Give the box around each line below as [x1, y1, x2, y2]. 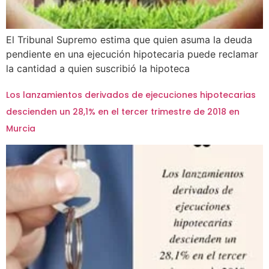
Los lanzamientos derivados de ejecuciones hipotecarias [6, 88, 256, 101]
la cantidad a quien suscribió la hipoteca [6, 62, 190, 75]
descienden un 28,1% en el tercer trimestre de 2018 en [6, 105, 240, 118]
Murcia [6, 122, 35, 134]
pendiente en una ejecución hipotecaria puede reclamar [6, 48, 258, 61]
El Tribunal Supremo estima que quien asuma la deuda [6, 34, 252, 46]
